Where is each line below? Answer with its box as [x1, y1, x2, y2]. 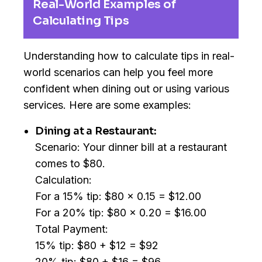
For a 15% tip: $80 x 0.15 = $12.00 [35, 190, 201, 203]
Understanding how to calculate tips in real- [23, 50, 235, 63]
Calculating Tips [33, 13, 129, 29]
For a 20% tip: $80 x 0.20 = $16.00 [35, 206, 206, 219]
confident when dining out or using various [23, 82, 229, 95]
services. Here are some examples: [23, 99, 191, 112]
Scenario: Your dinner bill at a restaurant [35, 141, 227, 154]
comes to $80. [35, 157, 105, 170]
